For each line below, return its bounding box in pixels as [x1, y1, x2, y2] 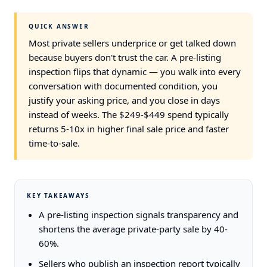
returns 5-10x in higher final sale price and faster [29, 123, 229, 135]
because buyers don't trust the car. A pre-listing [29, 51, 221, 63]
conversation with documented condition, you [29, 80, 218, 92]
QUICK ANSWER [29, 22, 89, 30]
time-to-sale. [29, 137, 80, 149]
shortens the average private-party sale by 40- [39, 223, 228, 235]
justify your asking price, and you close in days [29, 94, 220, 106]
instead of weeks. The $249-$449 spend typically [29, 108, 229, 120]
